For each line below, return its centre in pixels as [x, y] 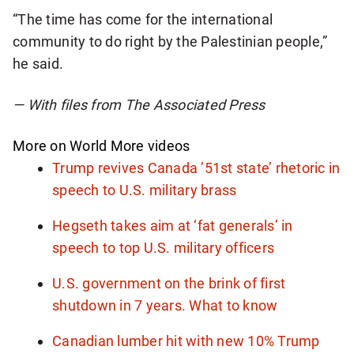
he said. [38, 63]
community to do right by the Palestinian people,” [170, 41]
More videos [150, 145]
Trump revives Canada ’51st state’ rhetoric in [196, 168]
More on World [60, 145]
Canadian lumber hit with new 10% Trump [186, 341]
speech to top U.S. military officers [164, 247]
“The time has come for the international [143, 19]
